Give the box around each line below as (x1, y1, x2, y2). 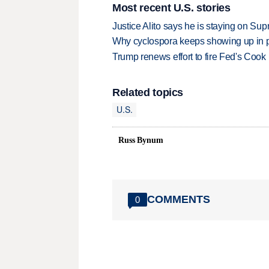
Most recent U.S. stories (112, 2, 231, 14)
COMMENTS (147, 193, 210, 206)
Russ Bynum (118, 135, 163, 145)
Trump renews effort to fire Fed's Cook (112, 51, 266, 62)
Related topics (112, 86, 184, 98)
